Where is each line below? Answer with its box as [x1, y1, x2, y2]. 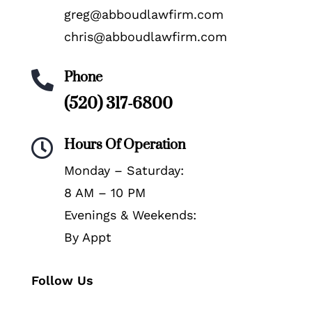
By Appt [63, 230, 111, 245]
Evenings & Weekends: [63, 208, 196, 223]
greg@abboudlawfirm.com [63, 7, 224, 22]
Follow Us [31, 273, 93, 288]
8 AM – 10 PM [63, 185, 146, 201]
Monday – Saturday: [63, 163, 184, 178]
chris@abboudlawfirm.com [63, 29, 227, 45]
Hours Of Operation [63, 127, 185, 162]
